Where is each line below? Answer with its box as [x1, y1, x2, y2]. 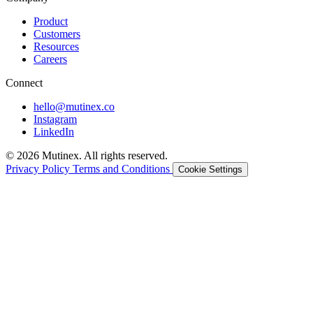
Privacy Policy [6, 162, 73, 175]
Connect [6, 76, 43, 89]
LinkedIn [34, 125, 74, 138]
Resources [34, 40, 79, 52]
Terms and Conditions [73, 162, 173, 175]
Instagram [34, 112, 77, 125]
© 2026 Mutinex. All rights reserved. [6, 149, 168, 161]
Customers [34, 27, 80, 40]
